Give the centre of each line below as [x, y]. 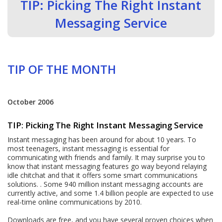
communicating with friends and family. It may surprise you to [107, 157]
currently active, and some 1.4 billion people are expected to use [111, 193]
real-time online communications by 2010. [75, 202]
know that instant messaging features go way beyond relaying [107, 166]
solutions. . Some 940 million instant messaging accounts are [106, 184]
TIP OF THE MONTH [62, 70]
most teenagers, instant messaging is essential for [89, 148]
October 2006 [31, 102]
